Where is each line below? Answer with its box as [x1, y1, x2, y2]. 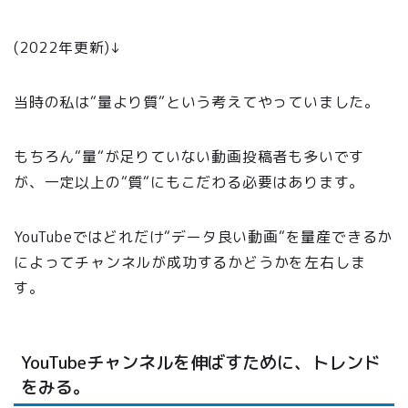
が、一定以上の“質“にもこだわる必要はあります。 [14, 171, 365, 192]
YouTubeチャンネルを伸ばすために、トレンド [21, 350, 381, 375]
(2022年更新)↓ [14, 36, 123, 57]
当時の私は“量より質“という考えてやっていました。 [14, 91, 380, 112]
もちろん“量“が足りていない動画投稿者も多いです [14, 146, 365, 167]
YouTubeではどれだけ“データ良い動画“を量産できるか [14, 226, 393, 247]
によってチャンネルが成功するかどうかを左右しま [14, 251, 366, 272]
